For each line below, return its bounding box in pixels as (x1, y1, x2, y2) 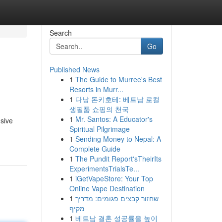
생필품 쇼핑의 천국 (69, 104, 129, 114)
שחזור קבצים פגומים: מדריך (75, 193, 159, 203)
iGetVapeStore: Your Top (75, 173, 153, 183)
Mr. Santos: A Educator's (75, 114, 153, 124)
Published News (49, 64, 100, 74)
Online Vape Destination (69, 183, 145, 193)
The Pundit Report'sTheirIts (75, 154, 162, 164)
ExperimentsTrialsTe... (69, 164, 139, 173)
